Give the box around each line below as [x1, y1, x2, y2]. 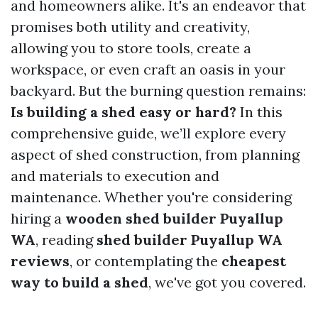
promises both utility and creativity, [11, 18, 250, 35]
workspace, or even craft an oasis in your [11, 60, 285, 78]
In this [236, 103, 283, 121]
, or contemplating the [70, 252, 221, 270]
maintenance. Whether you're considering [11, 188, 292, 206]
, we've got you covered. [148, 273, 306, 291]
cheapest [221, 252, 286, 270]
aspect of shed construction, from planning [11, 146, 300, 163]
